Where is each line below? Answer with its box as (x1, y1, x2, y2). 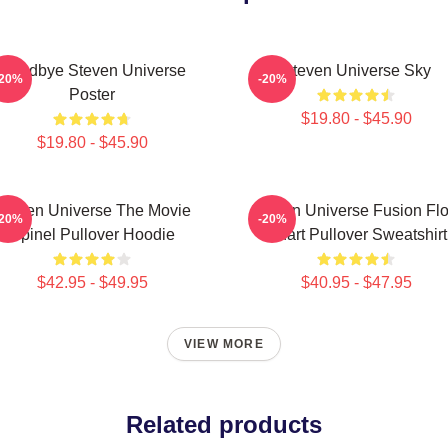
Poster (69, 86, 115, 103)
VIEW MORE (184, 337, 264, 351)
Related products (126, 411, 322, 438)
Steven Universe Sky (281, 62, 431, 79)
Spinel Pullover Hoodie (9, 226, 175, 243)
